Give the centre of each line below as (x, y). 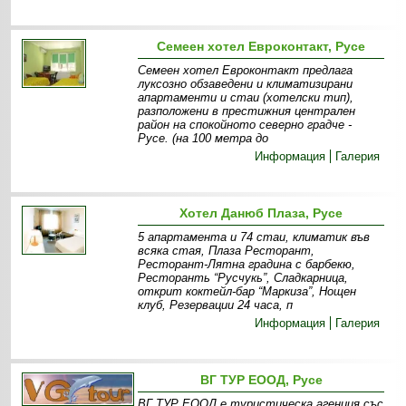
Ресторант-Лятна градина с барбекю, (247, 265)
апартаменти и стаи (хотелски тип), (246, 98)
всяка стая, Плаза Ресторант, (227, 251)
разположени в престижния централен (247, 111)
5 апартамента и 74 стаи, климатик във (254, 237)
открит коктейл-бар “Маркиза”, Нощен (247, 292)
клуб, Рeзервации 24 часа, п (216, 305)
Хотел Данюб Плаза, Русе (261, 213)
